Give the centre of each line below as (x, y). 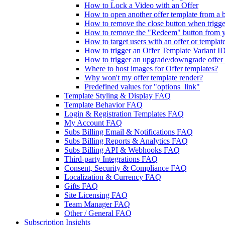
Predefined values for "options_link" (142, 87)
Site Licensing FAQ (96, 195)
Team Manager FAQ (97, 204)
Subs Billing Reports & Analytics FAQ (126, 141)
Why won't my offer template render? (144, 78)
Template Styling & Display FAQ (118, 96)
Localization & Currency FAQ (113, 177)
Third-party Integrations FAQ (111, 159)
